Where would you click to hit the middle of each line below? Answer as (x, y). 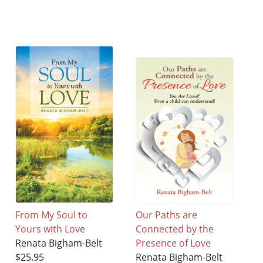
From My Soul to (52, 215)
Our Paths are (167, 215)
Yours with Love (50, 229)
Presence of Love (173, 243)
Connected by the (175, 229)
